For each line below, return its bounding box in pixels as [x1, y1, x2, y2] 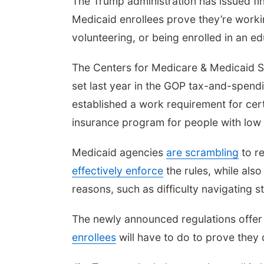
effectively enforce [72, 164, 163, 177]
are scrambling [166, 146, 239, 159]
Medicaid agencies [72, 146, 166, 159]
